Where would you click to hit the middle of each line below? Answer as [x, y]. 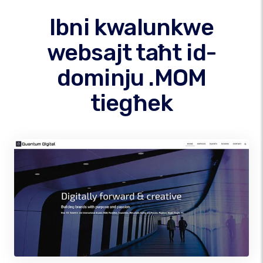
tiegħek [131, 103]
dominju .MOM [131, 78]
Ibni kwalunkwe [131, 27]
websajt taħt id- [131, 53]
